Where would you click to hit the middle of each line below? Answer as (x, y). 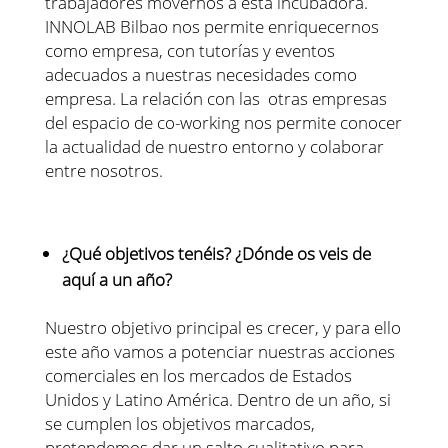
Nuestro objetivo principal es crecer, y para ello (222, 328)
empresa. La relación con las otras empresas (215, 99)
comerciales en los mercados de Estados (198, 376)
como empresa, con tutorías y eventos (189, 51)
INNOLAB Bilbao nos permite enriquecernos (211, 27)
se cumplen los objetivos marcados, (179, 424)
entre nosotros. (103, 171)
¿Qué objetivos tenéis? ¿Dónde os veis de (216, 254)
